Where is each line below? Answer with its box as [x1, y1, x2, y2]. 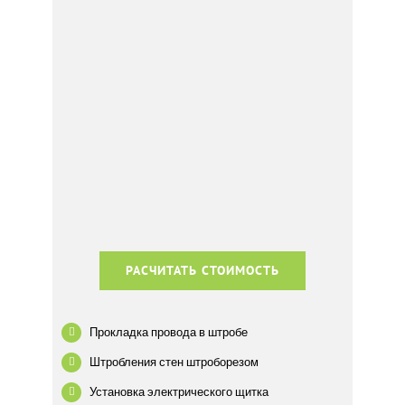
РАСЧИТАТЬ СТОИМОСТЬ [126, 263, 279, 278]
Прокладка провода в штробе [89, 324, 249, 340]
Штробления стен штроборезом [89, 353, 259, 370]
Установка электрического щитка [89, 383, 269, 400]
